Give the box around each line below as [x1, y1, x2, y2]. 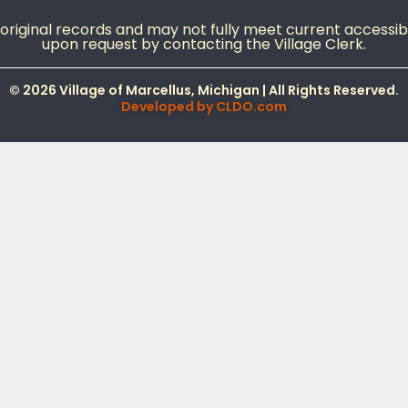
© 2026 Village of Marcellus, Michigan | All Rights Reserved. [9, 81, 399, 99]
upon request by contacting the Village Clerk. [42, 34, 366, 55]
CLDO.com [216, 97, 287, 116]
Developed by [121, 97, 216, 116]
